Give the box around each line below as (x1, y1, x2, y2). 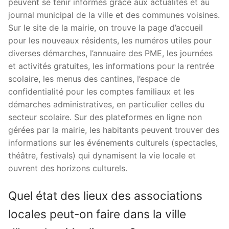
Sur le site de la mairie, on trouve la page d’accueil (8, 22, 203, 33)
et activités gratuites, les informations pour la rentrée (8, 61, 214, 72)
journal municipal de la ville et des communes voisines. (8, 10, 220, 20)
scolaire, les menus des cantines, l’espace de (8, 74, 180, 84)
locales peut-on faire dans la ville (8, 207, 186, 221)
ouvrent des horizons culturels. (8, 163, 127, 174)
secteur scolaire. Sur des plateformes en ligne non (8, 112, 202, 123)
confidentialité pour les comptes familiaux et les (8, 86, 194, 97)
